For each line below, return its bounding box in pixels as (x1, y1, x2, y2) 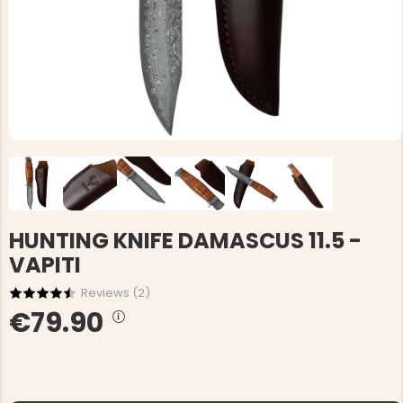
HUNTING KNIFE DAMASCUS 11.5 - (9, 226, 362, 255)
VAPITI (9, 250, 81, 280)
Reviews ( (81, 284, 138, 301)
